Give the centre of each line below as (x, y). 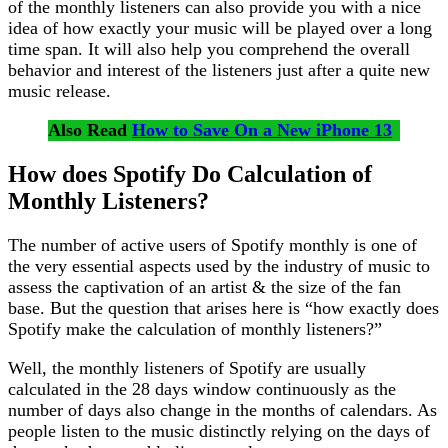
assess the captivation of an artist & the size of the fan (204, 286)
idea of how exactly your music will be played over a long (220, 28)
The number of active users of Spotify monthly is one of (212, 244)
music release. (59, 91)
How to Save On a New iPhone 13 (262, 130)
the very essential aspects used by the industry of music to (219, 265)
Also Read (90, 130)
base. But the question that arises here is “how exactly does (223, 307)
